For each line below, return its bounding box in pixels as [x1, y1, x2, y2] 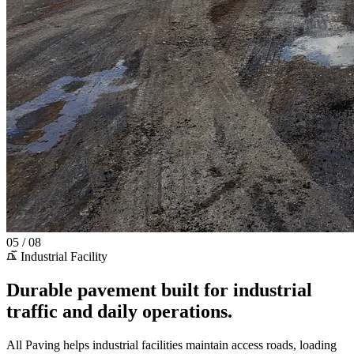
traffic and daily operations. [6, 300, 232, 322]
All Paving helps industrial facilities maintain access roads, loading [6, 337, 337, 352]
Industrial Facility [21, 250, 107, 264]
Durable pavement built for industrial [6, 279, 312, 300]
